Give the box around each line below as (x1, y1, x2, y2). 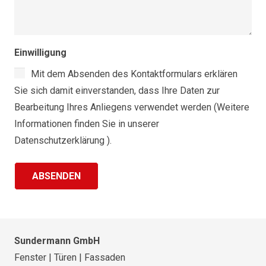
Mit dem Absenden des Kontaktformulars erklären (31, 68, 237, 80)
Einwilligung (14, 47, 66, 59)
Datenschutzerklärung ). (14, 135, 112, 147)
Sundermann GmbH (14, 235, 100, 246)
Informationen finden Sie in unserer (14, 118, 159, 130)
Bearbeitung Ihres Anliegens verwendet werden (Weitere (14, 102, 249, 113)
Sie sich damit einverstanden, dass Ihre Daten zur (14, 85, 220, 97)
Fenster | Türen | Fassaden (14, 251, 125, 263)
